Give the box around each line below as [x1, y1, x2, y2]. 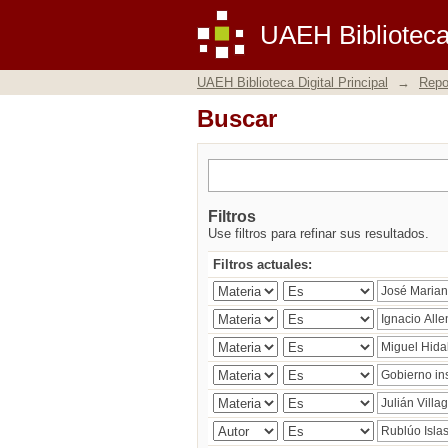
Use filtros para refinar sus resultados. [208, 226, 429, 241]
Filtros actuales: [213, 257, 312, 272]
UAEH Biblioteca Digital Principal [197, 75, 388, 90]
